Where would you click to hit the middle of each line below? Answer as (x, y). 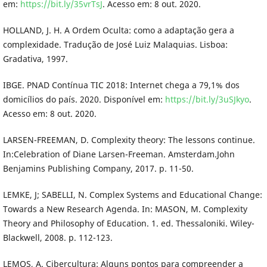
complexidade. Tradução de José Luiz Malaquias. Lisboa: (115, 44)
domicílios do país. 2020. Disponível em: (84, 99)
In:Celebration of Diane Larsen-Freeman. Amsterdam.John (119, 154)
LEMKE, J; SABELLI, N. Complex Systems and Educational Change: (132, 194)
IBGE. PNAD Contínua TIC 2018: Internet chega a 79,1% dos (121, 85)
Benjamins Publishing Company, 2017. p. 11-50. (98, 168)
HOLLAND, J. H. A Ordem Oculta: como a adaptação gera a (118, 30)
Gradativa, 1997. (35, 58)
